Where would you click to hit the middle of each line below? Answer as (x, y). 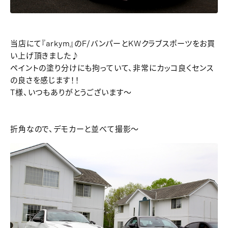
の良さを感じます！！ (45, 80)
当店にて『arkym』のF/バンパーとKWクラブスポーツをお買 (113, 44)
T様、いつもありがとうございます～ (71, 93)
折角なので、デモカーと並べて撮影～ (75, 129)
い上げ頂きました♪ (45, 56)
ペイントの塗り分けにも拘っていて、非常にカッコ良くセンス (112, 68)
